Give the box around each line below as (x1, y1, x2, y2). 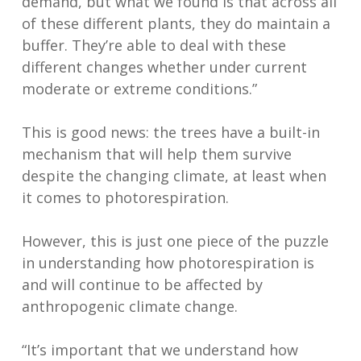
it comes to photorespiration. (21, 188, 229, 208)
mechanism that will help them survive (21, 144, 292, 164)
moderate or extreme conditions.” (21, 79, 257, 99)
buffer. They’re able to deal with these (21, 35, 286, 56)
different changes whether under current (21, 57, 307, 77)
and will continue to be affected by (21, 275, 263, 295)
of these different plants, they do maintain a (21, 14, 330, 34)
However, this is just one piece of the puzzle (21, 231, 329, 251)
